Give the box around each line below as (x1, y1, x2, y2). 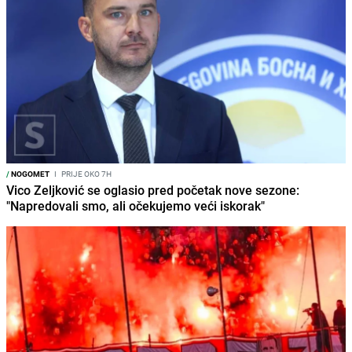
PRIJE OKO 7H (60, 167, 112, 179)
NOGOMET (9, 167, 49, 179)
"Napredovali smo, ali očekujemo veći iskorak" (6, 196, 265, 214)
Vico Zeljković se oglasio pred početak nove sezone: (6, 181, 299, 199)
